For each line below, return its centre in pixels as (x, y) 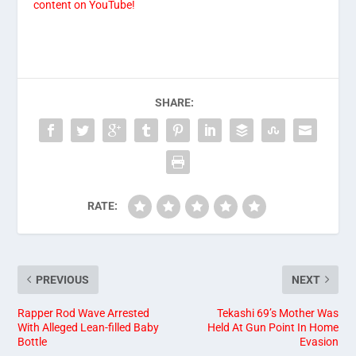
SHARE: (174, 102)
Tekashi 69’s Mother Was (277, 313)
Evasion (319, 341)
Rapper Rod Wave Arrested (84, 313)
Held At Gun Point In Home (273, 327)
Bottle (33, 341)
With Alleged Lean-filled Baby (89, 327)
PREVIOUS (63, 279)
